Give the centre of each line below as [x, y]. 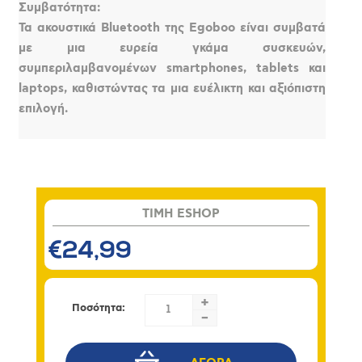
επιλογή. [44, 108]
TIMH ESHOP [181, 213]
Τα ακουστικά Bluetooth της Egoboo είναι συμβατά [173, 27]
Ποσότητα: [98, 308]
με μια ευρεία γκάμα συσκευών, [173, 48]
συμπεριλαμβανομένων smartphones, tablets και [173, 68]
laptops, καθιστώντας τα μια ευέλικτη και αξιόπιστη [173, 88]
